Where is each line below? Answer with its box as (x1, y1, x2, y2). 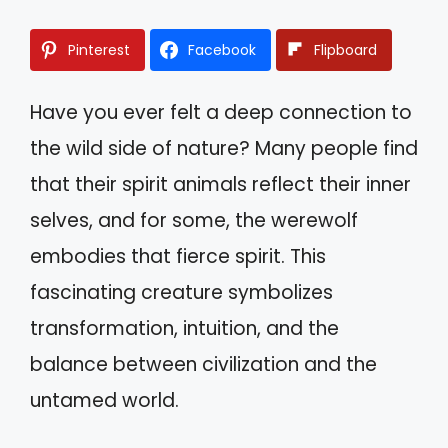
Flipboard (314, 39, 377, 60)
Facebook (188, 39, 256, 60)
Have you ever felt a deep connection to (30, 98, 412, 126)
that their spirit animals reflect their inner (30, 170, 411, 198)
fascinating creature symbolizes (30, 278, 333, 306)
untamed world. (30, 386, 179, 414)
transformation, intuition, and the (30, 314, 339, 342)
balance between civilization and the (30, 350, 377, 378)
